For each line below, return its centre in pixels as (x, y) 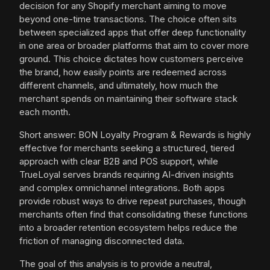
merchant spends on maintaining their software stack (128, 99)
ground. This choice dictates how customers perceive (131, 59)
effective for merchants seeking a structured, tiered (127, 148)
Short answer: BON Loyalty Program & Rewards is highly (135, 135)
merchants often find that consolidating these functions (133, 215)
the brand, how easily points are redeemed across (123, 72)
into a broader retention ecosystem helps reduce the (128, 228)
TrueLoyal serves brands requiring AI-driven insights (127, 175)
